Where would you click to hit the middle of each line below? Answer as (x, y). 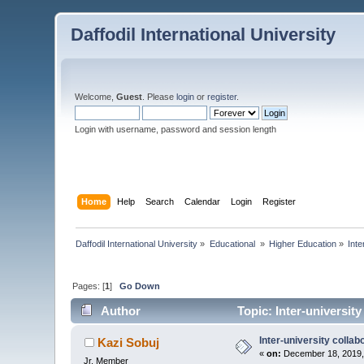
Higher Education (303, 243)
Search (159, 201)
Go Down (140, 286)
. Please (160, 97)
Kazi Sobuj (128, 343)
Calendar (202, 201)
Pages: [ (89, 286)
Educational (233, 243)
